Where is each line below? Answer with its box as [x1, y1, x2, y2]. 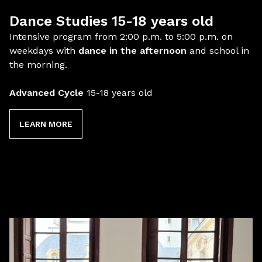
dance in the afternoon [78, 45, 187, 56]
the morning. [9, 59, 67, 70]
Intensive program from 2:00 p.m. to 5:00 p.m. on [9, 31, 233, 42]
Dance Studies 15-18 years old [9, 13, 213, 29]
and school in [187, 45, 249, 56]
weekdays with [9, 45, 78, 56]
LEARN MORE [19, 119, 73, 129]
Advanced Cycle [9, 87, 84, 98]
